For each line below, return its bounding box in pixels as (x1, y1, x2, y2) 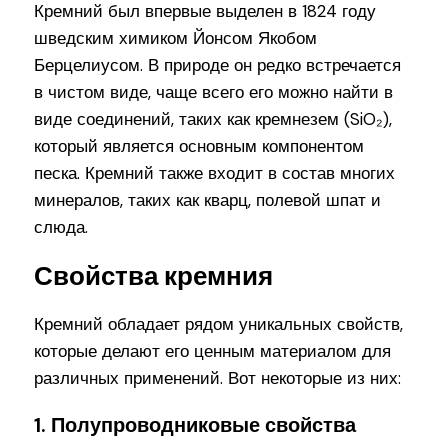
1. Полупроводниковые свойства (34, 411, 357, 438)
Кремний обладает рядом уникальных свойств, (34, 312, 404, 335)
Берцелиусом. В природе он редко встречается (34, 54, 402, 77)
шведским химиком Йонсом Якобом (34, 27, 318, 50)
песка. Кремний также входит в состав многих (34, 162, 396, 185)
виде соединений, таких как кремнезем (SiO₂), (34, 108, 393, 131)
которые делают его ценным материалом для (34, 339, 392, 362)
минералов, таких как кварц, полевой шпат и (34, 189, 382, 212)
